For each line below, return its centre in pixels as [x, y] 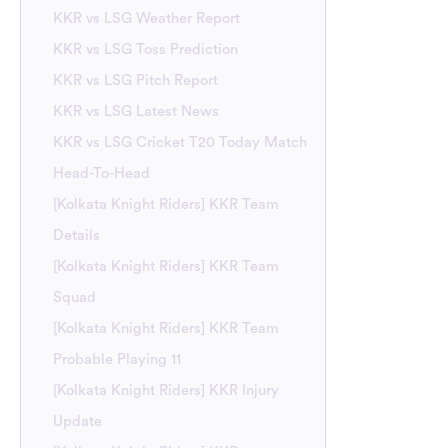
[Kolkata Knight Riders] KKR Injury [166, 390]
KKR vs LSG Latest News [136, 111]
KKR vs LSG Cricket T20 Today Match [180, 142]
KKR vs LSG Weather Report [147, 18]
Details [77, 235]
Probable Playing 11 [117, 359]
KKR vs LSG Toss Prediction [146, 49]
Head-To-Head [102, 173]
